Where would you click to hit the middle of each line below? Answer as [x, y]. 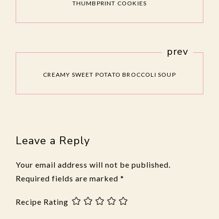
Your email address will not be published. [93, 165]
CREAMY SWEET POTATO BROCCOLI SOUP [109, 75]
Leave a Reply [53, 141]
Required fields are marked [68, 178]
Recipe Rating [42, 202]
